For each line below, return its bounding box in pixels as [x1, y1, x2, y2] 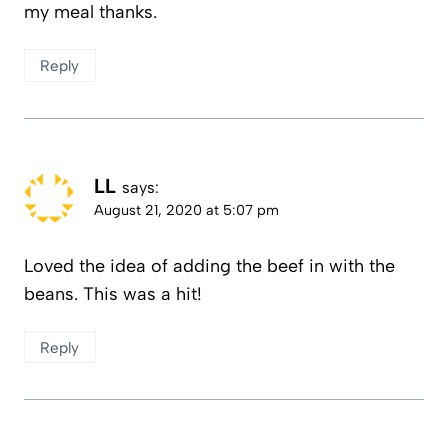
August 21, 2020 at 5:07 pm [94, 200, 279, 219]
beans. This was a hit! [24, 283, 202, 306]
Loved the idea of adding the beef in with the [24, 255, 395, 278]
